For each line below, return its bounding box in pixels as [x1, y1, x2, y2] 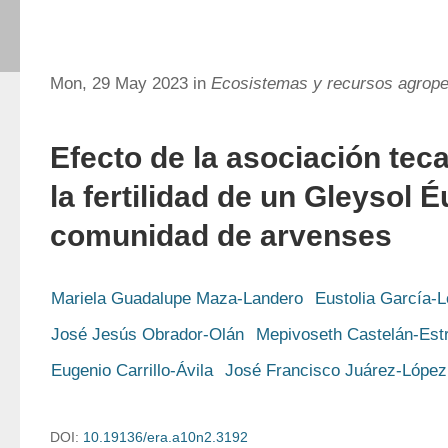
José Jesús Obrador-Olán [51, 325, 244, 344]
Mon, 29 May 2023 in [50, 74, 211, 93]
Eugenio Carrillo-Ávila [51, 361, 213, 380]
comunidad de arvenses [50, 219, 392, 252]
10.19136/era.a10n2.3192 [83, 429, 248, 445]
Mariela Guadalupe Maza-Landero [51, 289, 303, 308]
